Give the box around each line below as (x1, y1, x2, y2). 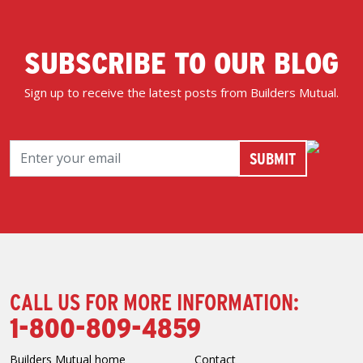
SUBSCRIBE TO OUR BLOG (24, 40, 339, 82)
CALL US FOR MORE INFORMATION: (10, 285, 299, 316)
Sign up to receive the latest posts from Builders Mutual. (24, 83, 339, 100)
